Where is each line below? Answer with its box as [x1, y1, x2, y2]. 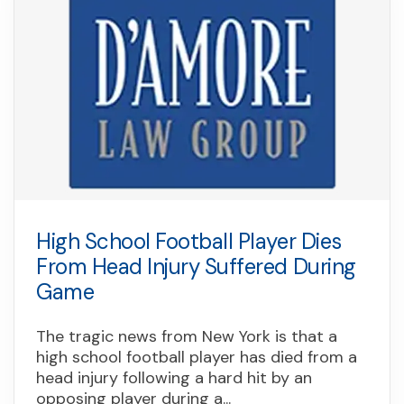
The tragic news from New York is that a [36, 325, 337, 347]
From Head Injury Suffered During [36, 252, 356, 280]
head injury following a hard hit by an [36, 366, 312, 389]
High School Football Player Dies [36, 226, 342, 255]
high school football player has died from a [36, 345, 357, 368]
